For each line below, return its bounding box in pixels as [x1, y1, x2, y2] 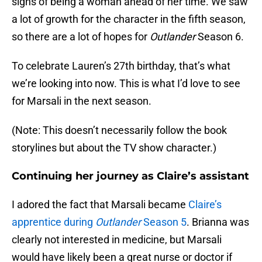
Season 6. [195, 30, 244, 43]
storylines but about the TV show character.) [12, 142, 216, 154]
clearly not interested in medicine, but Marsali [12, 233, 222, 246]
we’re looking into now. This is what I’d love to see [12, 77, 240, 90]
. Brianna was [187, 216, 249, 229]
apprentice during [12, 216, 95, 229]
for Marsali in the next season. [12, 95, 151, 108]
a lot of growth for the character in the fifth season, [12, 13, 246, 26]
